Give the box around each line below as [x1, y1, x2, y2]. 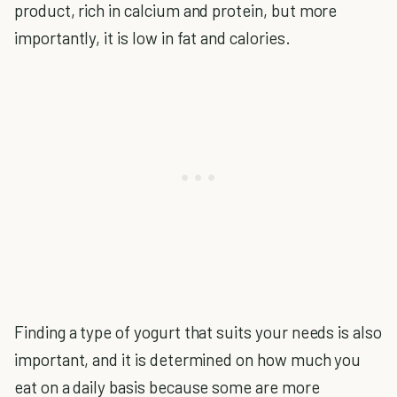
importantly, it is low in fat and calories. [14, 27, 291, 48]
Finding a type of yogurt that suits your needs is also [14, 322, 382, 342]
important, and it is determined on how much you [14, 349, 362, 370]
